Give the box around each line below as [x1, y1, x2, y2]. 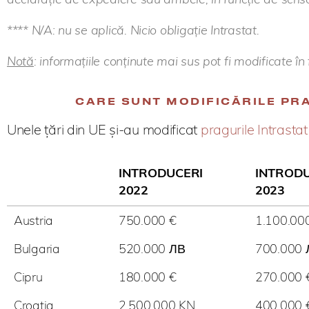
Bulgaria [14, 241, 60, 257]
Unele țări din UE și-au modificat [7, 121, 201, 139]
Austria [14, 212, 54, 229]
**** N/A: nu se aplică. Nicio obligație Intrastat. [7, 22, 259, 39]
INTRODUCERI [119, 165, 203, 181]
